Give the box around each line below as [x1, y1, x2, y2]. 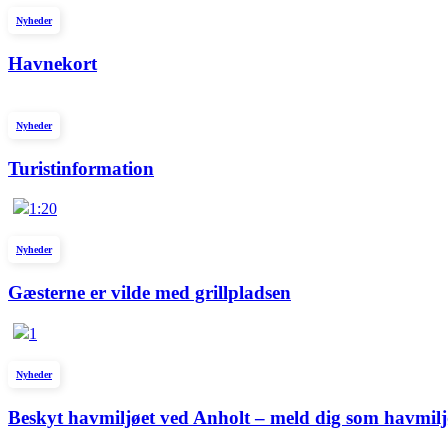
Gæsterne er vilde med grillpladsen [8, 282, 291, 304]
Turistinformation [8, 157, 154, 179]
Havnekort [8, 53, 97, 75]
